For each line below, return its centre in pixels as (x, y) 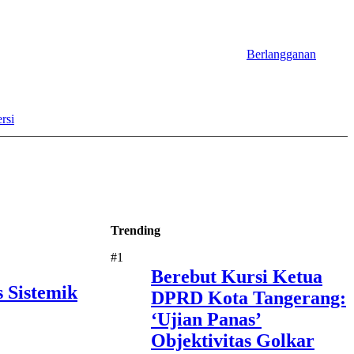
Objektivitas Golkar (233, 341)
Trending (136, 231)
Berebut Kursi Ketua (237, 277)
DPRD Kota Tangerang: (249, 298)
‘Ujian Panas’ (206, 320)
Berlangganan (281, 54)
